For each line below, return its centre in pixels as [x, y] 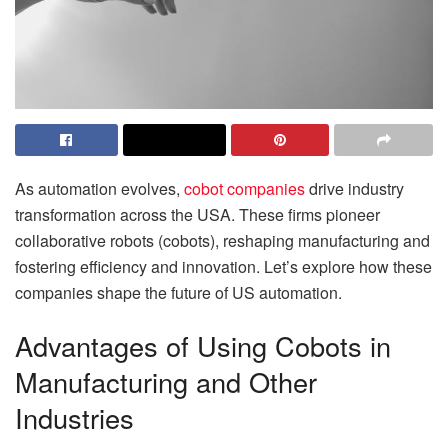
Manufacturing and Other [166, 382]
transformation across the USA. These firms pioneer [197, 214]
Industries [74, 418]
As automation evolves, [99, 188]
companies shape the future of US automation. [178, 292]
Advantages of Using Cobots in [203, 346]
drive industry [354, 188]
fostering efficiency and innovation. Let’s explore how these [223, 266]
